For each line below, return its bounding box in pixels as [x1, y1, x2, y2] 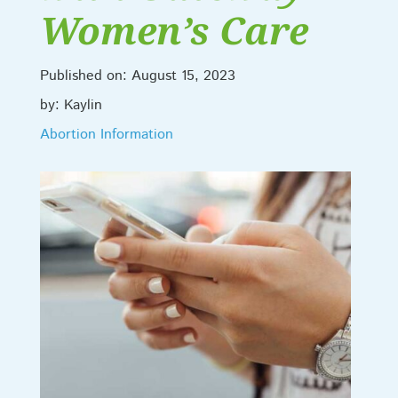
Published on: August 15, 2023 [39, 65, 235, 86]
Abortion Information [39, 123, 173, 145]
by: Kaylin [39, 94, 102, 115]
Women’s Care [39, 4, 308, 55]
